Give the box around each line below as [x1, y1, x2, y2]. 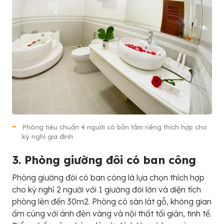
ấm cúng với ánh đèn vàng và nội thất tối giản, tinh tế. [12, 208, 211, 219]
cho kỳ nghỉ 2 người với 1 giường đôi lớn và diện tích [12, 184, 201, 195]
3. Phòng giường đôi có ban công [12, 153, 196, 167]
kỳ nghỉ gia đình [22, 132, 73, 141]
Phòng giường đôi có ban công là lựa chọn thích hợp [12, 172, 204, 183]
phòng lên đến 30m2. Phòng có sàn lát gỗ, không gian [12, 196, 211, 207]
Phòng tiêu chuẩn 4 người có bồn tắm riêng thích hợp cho [22, 123, 207, 131]
